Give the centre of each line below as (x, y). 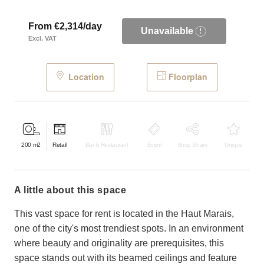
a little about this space (74, 190)
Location (86, 77)
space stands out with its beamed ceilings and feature (126, 258)
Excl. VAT (42, 39)
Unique (234, 145)
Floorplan (188, 77)
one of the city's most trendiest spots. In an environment (129, 228)
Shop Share (192, 145)
